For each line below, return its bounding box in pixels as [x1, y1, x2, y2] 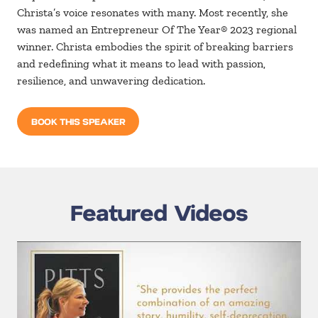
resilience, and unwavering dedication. [17, 74, 205, 87]
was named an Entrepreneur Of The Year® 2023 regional [17, 23, 297, 36]
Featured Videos [70, 197, 248, 226]
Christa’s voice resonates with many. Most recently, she [17, 6, 288, 19]
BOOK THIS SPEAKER [31, 115, 126, 127]
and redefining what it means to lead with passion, [17, 57, 265, 70]
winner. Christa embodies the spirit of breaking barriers [17, 40, 293, 53]
